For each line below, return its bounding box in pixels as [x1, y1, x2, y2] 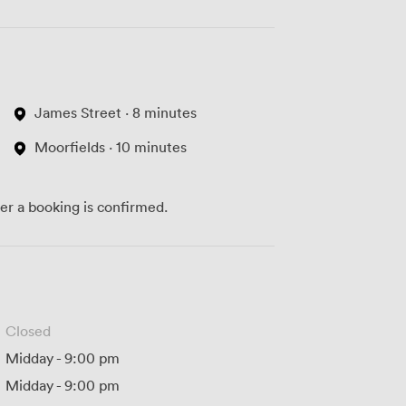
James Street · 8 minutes [34, 102, 197, 121]
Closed [5, 321, 51, 340]
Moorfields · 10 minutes [34, 137, 187, 156]
